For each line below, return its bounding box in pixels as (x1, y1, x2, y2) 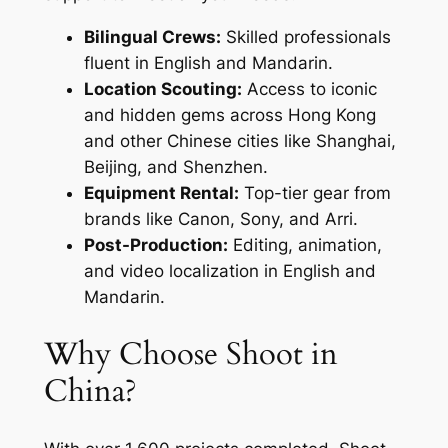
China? (43, 369, 137, 412)
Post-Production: (83, 235, 228, 256)
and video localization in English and (83, 261, 376, 282)
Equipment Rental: (83, 183, 239, 204)
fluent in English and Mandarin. (83, 53, 333, 74)
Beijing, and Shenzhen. (83, 157, 268, 178)
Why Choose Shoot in (43, 332, 338, 375)
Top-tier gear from (238, 183, 391, 204)
